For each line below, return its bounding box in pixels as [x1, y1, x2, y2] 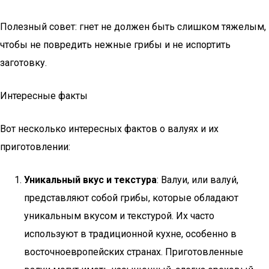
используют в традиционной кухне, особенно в [24, 228, 237, 240]
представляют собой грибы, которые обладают [24, 192, 238, 204]
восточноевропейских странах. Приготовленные [24, 246, 243, 258]
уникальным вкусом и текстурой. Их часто [24, 210, 214, 222]
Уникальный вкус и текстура [24, 174, 157, 186]
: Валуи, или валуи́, [157, 174, 238, 186]
